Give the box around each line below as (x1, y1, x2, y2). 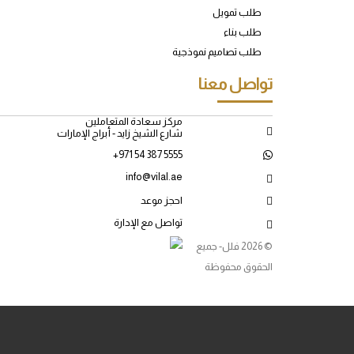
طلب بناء (223, 26, 262, 38)
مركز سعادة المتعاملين (85, 115, 183, 127)
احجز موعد (141, 194, 183, 206)
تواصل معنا (198, 74, 273, 92)
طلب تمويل (212, 6, 262, 18)
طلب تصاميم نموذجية (171, 46, 262, 58)
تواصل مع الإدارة (114, 217, 183, 228)
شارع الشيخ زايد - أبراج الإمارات (57, 127, 183, 139)
